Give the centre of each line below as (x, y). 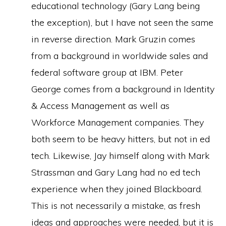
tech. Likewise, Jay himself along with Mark (121, 156)
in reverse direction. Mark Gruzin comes (114, 39)
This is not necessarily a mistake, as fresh (116, 206)
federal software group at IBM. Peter (107, 72)
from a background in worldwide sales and (120, 56)
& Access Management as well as (101, 106)
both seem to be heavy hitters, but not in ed (121, 139)
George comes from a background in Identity (123, 89)
